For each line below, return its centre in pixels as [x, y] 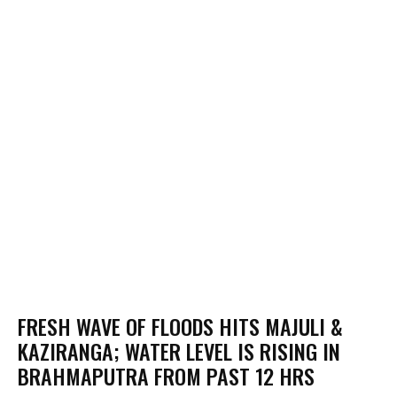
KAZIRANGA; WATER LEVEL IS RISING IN [179, 351]
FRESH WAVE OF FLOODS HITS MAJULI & [180, 327]
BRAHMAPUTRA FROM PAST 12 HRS [166, 376]
